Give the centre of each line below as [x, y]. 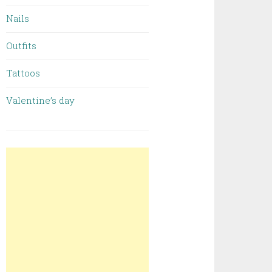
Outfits [22, 46]
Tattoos [23, 73]
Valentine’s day [41, 100]
